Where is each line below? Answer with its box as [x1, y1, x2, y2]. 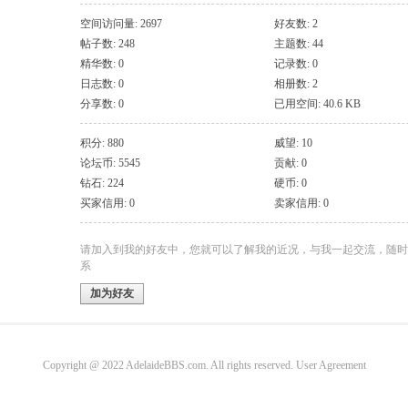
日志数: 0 [80, 77, 124, 90]
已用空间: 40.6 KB [274, 97, 361, 110]
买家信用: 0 [80, 197, 135, 209]
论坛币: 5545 [80, 157, 140, 169]
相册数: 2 [274, 77, 318, 90]
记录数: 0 [274, 57, 318, 70]
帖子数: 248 [80, 37, 135, 50]
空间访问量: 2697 [80, 17, 162, 30]
